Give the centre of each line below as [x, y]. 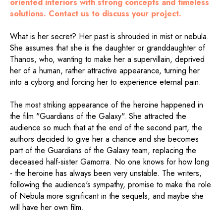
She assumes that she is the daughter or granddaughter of [108, 48]
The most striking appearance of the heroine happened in [107, 105]
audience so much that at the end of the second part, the [106, 128]
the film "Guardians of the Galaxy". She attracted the [98, 116]
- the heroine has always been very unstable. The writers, [106, 173]
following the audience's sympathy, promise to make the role [111, 185]
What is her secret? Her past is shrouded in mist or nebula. [110, 37]
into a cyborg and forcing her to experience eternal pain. [106, 82]
